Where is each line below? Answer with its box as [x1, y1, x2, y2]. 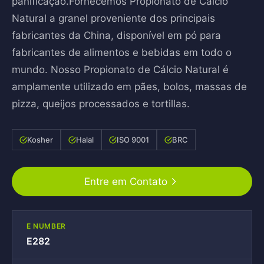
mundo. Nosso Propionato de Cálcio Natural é [12, 64, 229, 75]
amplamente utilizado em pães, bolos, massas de [12, 81, 247, 93]
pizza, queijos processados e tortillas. [12, 98, 190, 110]
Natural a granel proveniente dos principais [12, 12, 215, 24]
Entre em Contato [84, 176, 167, 187]
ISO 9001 [117, 135, 149, 144]
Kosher [27, 135, 53, 144]
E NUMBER [27, 222, 66, 230]
